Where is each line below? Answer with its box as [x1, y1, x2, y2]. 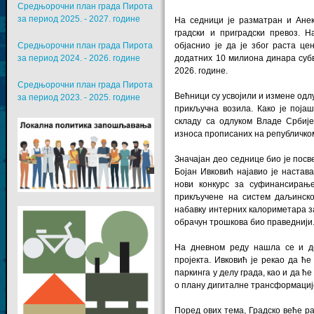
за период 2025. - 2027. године [17, 13, 140, 24]
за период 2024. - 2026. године [17, 53, 144, 63]
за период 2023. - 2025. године [17, 92, 144, 102]
